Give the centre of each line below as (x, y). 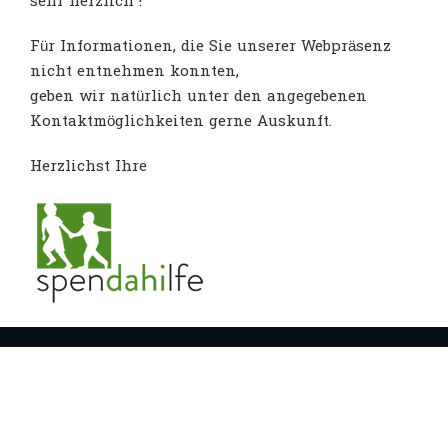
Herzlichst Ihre (88, 167)
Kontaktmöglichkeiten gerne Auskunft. (181, 122)
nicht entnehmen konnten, (134, 72)
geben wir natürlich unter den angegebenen (198, 97)
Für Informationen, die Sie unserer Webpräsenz (210, 47)
